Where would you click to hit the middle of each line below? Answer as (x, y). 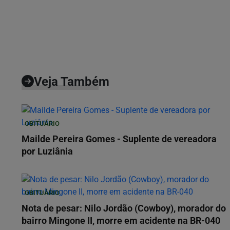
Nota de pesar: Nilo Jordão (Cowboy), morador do (124, 209)
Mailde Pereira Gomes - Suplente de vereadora (119, 139)
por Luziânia (47, 152)
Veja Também (72, 82)
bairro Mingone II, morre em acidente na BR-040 (121, 221)
